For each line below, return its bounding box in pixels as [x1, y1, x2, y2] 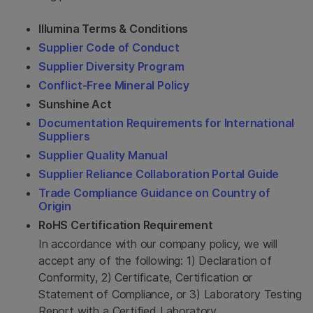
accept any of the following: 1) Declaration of [38, 254, 272, 268]
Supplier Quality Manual [38, 148, 168, 162]
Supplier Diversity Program [38, 59, 184, 73]
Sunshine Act [38, 97, 112, 111]
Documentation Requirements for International [38, 116, 295, 130]
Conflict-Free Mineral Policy [38, 78, 190, 92]
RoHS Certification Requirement [38, 218, 213, 232]
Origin [38, 199, 71, 213]
